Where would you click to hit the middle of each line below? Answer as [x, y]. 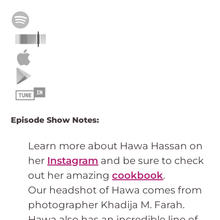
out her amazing [70, 176]
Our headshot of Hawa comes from [115, 190]
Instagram [73, 161]
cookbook [138, 176]
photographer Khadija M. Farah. [107, 205]
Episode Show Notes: [55, 120]
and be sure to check [151, 161]
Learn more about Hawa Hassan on [116, 146]
